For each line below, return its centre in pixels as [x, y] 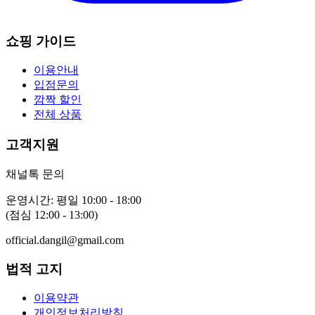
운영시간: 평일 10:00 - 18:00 [73, 200]
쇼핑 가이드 [41, 41]
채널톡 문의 [35, 174]
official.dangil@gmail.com [65, 240]
